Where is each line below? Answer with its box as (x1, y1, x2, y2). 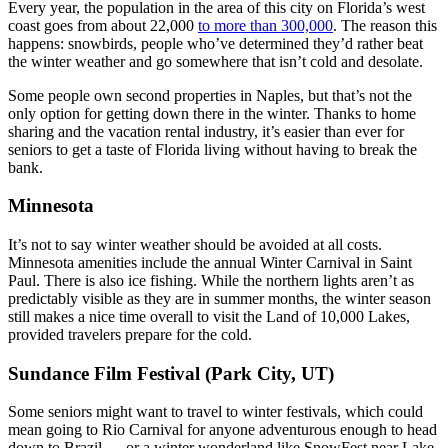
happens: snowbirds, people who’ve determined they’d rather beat (8, 34, 423, 52)
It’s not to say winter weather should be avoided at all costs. (8, 235, 382, 253)
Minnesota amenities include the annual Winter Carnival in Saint (8, 253, 412, 271)
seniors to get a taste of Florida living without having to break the (8, 140, 417, 158)
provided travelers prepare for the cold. (8, 325, 252, 343)
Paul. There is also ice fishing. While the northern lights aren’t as (8, 271, 414, 289)
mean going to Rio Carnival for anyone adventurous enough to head (8, 421, 437, 439)
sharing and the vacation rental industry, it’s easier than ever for (8, 122, 404, 140)
